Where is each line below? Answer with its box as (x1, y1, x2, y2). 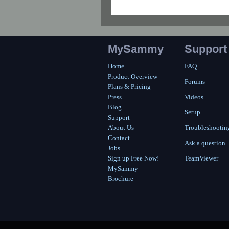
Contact (108, 134, 130, 142)
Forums (185, 78, 205, 85)
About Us (108, 124, 134, 131)
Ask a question (185, 139, 225, 147)
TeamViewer (185, 154, 218, 162)
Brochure (108, 175, 133, 182)
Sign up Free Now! (108, 154, 159, 162)
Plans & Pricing (108, 83, 151, 90)
